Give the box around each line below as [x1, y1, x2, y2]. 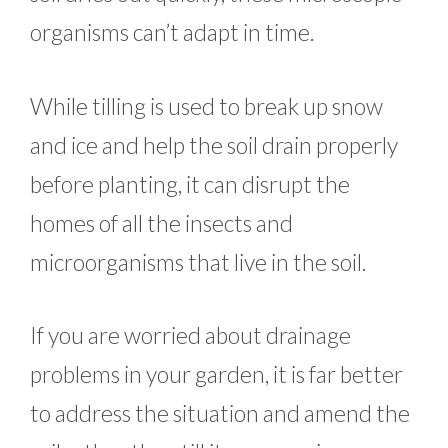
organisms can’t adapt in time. [30, 18, 315, 47]
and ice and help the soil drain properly [30, 130, 398, 159]
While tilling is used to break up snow [30, 91, 383, 120]
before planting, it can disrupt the [30, 169, 350, 198]
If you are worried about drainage [30, 321, 351, 350]
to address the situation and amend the [30, 399, 410, 428]
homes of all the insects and [30, 208, 293, 237]
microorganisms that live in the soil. [30, 247, 367, 276]
